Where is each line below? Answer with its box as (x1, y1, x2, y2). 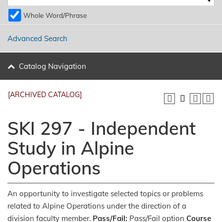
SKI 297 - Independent (7, 117, 196, 139)
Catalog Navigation (18, 61, 86, 71)
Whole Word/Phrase (23, 11, 87, 20)
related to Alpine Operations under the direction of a (7, 201, 186, 211)
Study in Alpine (7, 137, 134, 159)
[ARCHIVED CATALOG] (8, 90, 82, 99)
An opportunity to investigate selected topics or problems (7, 188, 203, 198)
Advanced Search (7, 34, 67, 44)
